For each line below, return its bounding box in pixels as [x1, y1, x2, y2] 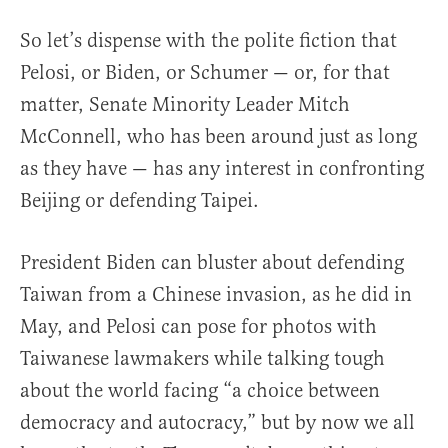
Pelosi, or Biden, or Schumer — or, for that [20, 60, 390, 86]
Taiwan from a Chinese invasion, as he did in [20, 282, 412, 308]
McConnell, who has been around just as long [20, 124, 417, 150]
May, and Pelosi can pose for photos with [20, 314, 377, 340]
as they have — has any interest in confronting [20, 156, 424, 182]
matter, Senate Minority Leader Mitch [20, 92, 350, 118]
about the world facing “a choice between [20, 378, 380, 404]
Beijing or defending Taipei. [20, 188, 259, 214]
